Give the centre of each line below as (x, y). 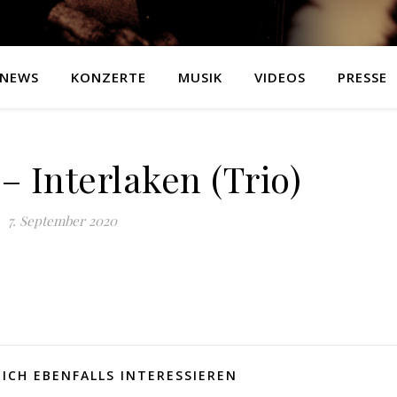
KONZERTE (109, 77)
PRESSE (362, 77)
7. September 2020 (62, 221)
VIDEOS (280, 77)
